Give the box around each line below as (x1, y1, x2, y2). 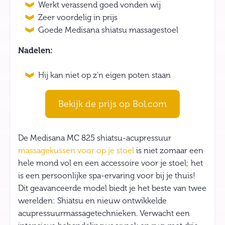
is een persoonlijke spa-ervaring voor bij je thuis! (18, 171, 195, 181)
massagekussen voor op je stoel (18, 146, 134, 156)
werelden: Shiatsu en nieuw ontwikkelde (18, 196, 167, 206)
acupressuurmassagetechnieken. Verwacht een (18, 209, 190, 218)
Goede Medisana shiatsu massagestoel (38, 26, 178, 35)
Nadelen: (18, 46, 53, 56)
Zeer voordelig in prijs (38, 13, 118, 23)
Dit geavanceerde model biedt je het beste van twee (18, 184, 206, 193)
